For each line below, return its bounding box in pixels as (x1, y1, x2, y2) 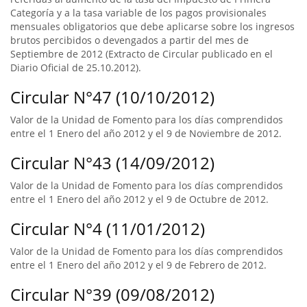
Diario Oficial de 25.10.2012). (10, 61, 141, 74)
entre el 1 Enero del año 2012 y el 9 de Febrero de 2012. (10, 258, 267, 271)
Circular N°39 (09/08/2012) (10, 283, 214, 306)
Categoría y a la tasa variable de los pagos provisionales (10, 6, 267, 19)
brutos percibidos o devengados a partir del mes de (10, 34, 249, 47)
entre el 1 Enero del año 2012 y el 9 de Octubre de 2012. (10, 193, 269, 206)
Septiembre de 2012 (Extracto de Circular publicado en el (10, 47, 273, 60)
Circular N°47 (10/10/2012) (10, 86, 214, 108)
